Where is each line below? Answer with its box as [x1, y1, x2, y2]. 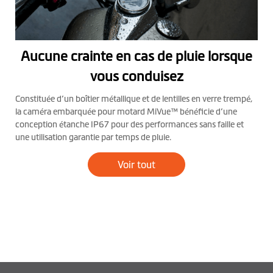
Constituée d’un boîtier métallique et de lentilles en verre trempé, [15, 94, 253, 104]
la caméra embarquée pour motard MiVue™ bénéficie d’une [15, 107, 237, 117]
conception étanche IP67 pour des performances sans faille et [15, 119, 244, 130]
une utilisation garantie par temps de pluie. [15, 132, 171, 143]
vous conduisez [90, 69, 183, 85]
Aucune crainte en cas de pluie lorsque [21, 49, 252, 65]
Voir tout [118, 159, 155, 171]
